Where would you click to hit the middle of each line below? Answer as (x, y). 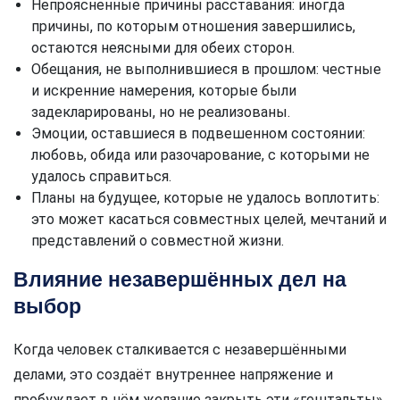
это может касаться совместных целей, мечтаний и (209, 219)
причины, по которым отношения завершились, (193, 26)
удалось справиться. (101, 176)
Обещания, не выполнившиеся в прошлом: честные (206, 69)
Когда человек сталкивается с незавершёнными (180, 349)
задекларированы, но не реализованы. (161, 112)
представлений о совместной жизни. (158, 240)
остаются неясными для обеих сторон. (163, 47)
